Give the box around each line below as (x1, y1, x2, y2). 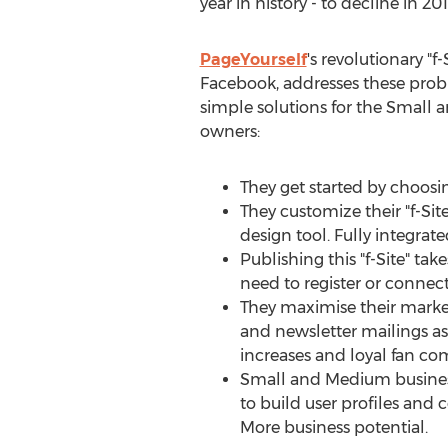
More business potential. (239, 418, 428, 437)
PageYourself (199, 50, 307, 69)
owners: (199, 122, 260, 141)
